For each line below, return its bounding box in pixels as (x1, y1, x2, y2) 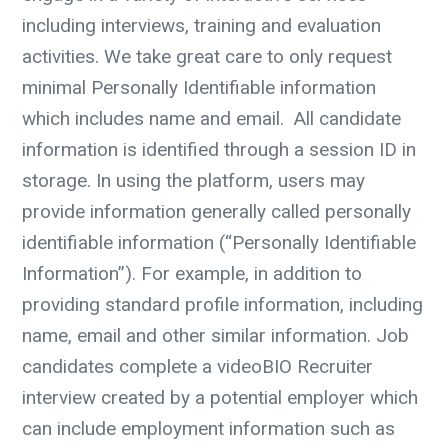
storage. (22, 169, 91, 192)
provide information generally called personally (22, 200, 411, 223)
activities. (22, 45, 104, 68)
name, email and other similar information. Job (22, 324, 409, 347)
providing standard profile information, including (22, 293, 423, 316)
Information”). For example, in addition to (22, 262, 362, 285)
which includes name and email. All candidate (22, 107, 401, 130)
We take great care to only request (104, 45, 392, 68)
